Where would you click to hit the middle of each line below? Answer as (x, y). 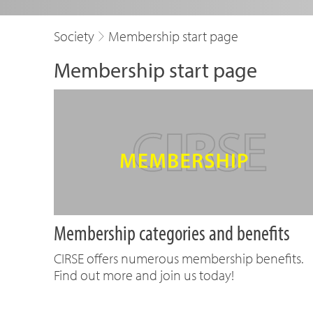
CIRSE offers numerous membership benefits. (179, 258)
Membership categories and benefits (172, 233)
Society (74, 36)
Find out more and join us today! (144, 275)
